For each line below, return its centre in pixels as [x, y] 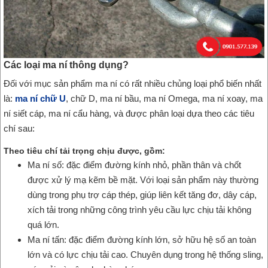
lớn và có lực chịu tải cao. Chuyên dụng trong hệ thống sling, [145, 255]
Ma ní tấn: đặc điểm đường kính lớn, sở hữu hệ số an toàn [142, 240]
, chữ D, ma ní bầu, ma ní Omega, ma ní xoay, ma [164, 99]
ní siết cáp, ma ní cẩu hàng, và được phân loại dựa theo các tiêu [129, 114]
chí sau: [19, 129]
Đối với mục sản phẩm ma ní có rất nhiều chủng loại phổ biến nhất [133, 84]
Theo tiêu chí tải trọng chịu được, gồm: [84, 151]
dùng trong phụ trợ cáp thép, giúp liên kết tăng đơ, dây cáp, [142, 195]
